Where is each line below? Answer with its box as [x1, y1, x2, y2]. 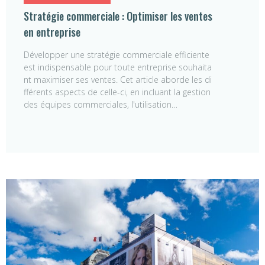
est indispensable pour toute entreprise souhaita [24, 62, 212, 73]
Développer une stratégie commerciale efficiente [24, 49, 209, 61]
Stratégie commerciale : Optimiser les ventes [24, 8, 212, 24]
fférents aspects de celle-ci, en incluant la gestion [24, 86, 211, 98]
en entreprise [24, 24, 80, 40]
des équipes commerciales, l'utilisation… [24, 99, 177, 111]
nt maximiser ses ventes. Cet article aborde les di [24, 74, 212, 86]
